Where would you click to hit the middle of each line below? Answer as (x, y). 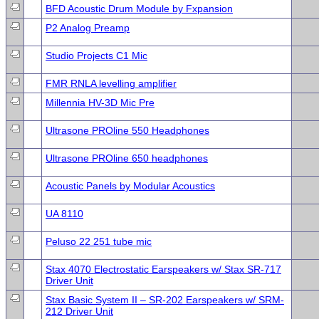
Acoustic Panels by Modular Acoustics (130, 185)
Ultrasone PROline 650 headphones (127, 158)
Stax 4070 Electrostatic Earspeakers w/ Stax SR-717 (163, 269)
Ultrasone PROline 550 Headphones (127, 130)
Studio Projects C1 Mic (96, 55)
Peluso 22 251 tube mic (99, 241)
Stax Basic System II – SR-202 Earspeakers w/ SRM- (165, 299)
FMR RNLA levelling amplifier (111, 83)
